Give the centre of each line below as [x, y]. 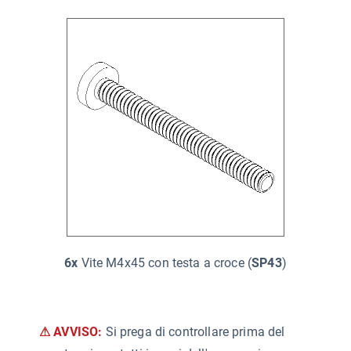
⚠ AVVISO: [71, 331]
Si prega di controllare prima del [195, 331]
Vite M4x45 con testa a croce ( [165, 262]
